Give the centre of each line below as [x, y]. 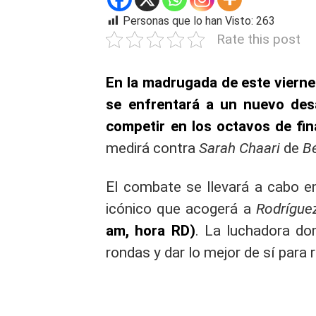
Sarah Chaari [242, 148]
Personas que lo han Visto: [188, 20]
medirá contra [153, 148]
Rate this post [259, 39]
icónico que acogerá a [181, 208]
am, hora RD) [151, 230]
